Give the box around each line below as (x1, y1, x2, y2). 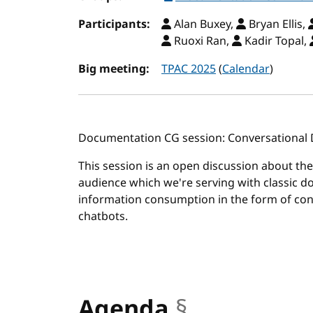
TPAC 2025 (161, 61, 216, 78)
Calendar (222, 61, 270, 78)
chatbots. (78, 208, 128, 225)
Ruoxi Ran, (171, 33, 232, 50)
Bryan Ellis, (246, 16, 308, 33)
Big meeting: (78, 61, 150, 78)
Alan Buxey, (171, 16, 236, 33)
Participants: (78, 16, 150, 33)
